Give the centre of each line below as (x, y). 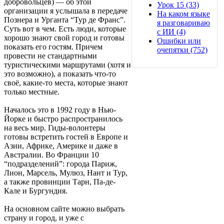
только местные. (32, 91)
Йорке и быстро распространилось (63, 118)
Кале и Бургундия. (36, 190)
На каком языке (183, 13)
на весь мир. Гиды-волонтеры (55, 127)
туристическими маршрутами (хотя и (67, 64)
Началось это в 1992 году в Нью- (60, 109)
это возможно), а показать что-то (60, 73)
